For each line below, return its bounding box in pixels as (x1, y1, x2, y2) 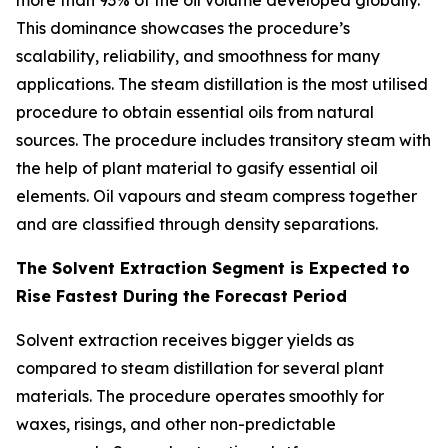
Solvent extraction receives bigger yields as (16, 330, 354, 351)
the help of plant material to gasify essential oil (16, 158, 378, 179)
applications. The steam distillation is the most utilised (16, 74, 428, 95)
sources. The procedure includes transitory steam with (16, 130, 431, 151)
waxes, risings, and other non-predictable (16, 414, 336, 435)
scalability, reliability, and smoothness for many (16, 46, 380, 67)
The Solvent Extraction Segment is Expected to (16, 258, 410, 279)
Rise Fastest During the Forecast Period (16, 286, 347, 307)
